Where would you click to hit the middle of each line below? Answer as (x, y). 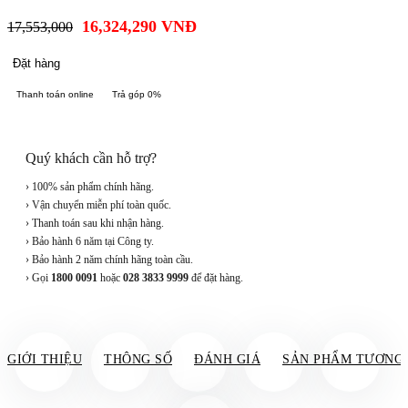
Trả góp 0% (137, 95)
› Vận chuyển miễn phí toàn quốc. (98, 205)
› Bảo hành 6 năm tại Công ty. (90, 242)
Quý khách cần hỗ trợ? (91, 158)
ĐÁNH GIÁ (227, 360)
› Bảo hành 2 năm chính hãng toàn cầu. (109, 260)
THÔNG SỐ (138, 360)
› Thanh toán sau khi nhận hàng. (95, 224)
